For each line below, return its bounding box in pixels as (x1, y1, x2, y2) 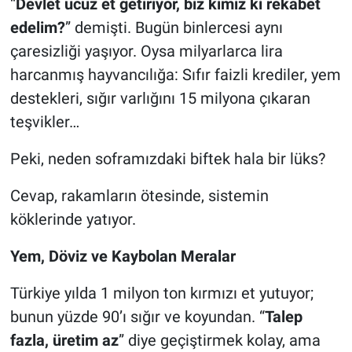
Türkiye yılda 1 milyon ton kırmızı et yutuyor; (9, 284, 313, 303)
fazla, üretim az (9, 331, 119, 350)
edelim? (9, 18, 65, 38)
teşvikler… (9, 112, 79, 132)
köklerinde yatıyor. (9, 210, 136, 229)
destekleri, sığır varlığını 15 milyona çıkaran (9, 89, 310, 108)
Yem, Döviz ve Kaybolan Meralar (9, 247, 236, 266)
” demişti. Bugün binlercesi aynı (64, 18, 283, 38)
